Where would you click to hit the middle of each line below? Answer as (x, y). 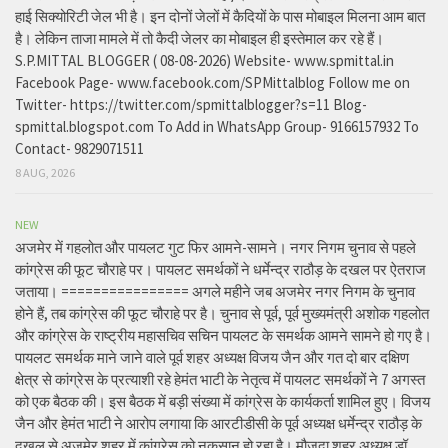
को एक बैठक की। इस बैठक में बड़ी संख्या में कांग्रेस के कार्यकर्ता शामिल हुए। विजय (222, 401)
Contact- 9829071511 (79, 148)
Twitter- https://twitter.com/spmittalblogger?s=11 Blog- (191, 104)
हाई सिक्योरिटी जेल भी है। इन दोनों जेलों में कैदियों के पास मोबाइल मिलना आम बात (220, 16)
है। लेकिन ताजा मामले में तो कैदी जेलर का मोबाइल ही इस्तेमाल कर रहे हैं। (199, 38)
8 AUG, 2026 (45, 172)
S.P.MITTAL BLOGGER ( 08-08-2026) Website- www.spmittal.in (204, 60)
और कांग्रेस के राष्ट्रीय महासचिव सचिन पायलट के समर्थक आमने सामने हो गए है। (223, 335)
